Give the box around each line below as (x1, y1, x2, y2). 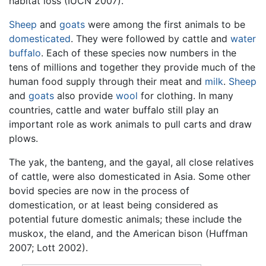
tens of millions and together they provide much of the (9, 61, 255, 74)
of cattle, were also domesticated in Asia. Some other (9, 170, 251, 183)
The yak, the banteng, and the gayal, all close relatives (9, 156, 254, 169)
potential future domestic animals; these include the (9, 213, 242, 226)
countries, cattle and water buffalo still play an (9, 104, 218, 116)
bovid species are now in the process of (9, 185, 189, 197)
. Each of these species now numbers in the (41, 47, 236, 59)
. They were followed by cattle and (71, 33, 230, 45)
